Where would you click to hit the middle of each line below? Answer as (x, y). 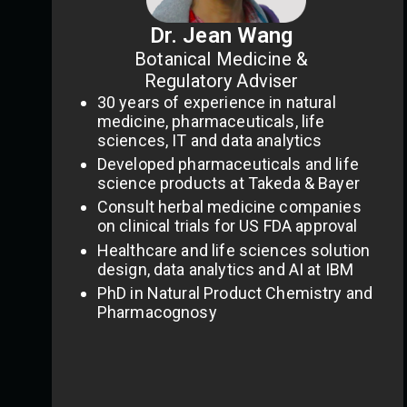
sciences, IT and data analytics (209, 140)
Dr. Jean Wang (221, 35)
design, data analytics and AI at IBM (225, 269)
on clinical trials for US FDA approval (227, 226)
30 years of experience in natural (216, 102)
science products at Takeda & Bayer (228, 184)
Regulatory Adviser (221, 80)
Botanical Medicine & (222, 59)
